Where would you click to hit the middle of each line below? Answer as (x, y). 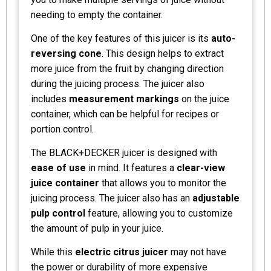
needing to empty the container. (97, 15)
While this (53, 252)
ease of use (58, 168)
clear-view (201, 168)
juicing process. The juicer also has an (112, 198)
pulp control (58, 213)
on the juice (204, 99)
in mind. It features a (131, 168)
